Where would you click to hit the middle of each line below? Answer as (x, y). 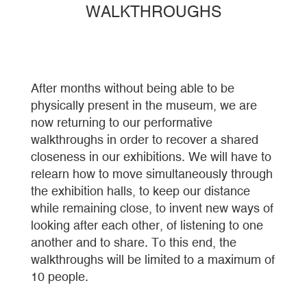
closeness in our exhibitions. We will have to (151, 157)
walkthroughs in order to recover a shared (145, 140)
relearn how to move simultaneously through (152, 174)
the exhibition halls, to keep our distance (140, 191)
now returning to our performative (122, 123)
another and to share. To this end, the (134, 243)
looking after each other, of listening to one (147, 225)
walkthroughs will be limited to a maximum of (153, 260)
